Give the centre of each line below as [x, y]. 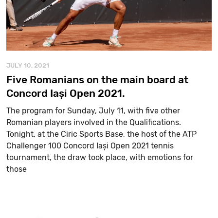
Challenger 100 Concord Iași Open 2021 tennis [90, 145]
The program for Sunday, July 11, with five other [93, 110]
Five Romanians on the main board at [98, 79]
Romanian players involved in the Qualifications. [94, 122]
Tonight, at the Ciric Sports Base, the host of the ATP [102, 134]
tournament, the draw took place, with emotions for [100, 157]
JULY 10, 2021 [28, 65]
